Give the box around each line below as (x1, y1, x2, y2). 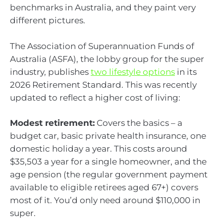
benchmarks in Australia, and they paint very (10, 2, 196, 13)
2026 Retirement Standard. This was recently (10, 79, 197, 90)
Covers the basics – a (95, 118, 182, 128)
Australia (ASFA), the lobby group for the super (10, 54, 204, 64)
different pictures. (10, 15, 85, 26)
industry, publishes (10, 66, 91, 77)
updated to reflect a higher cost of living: (10, 92, 180, 103)
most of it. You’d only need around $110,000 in (10, 195, 200, 206)
